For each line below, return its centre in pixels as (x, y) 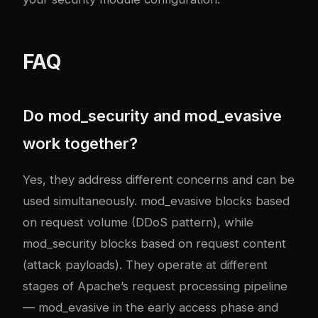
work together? (80, 144)
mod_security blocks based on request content (154, 244)
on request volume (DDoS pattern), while (138, 223)
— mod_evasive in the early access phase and (150, 308)
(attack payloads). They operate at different (145, 265)
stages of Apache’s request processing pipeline (155, 286)
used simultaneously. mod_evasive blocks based (156, 201)
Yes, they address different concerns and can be (159, 180)
